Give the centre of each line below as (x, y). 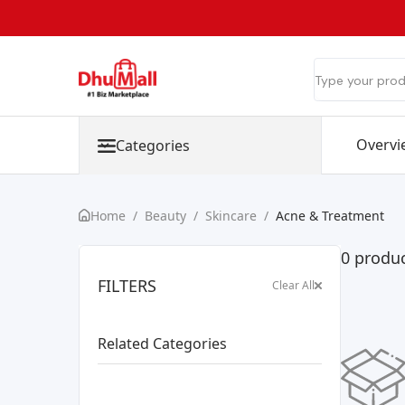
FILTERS (127, 285)
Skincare (231, 216)
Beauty (165, 216)
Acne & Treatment (330, 216)
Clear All (293, 285)
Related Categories (162, 343)
